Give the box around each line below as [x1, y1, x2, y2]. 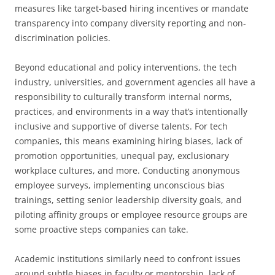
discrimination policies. [15, 32, 110, 44]
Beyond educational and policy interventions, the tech [15, 61, 237, 73]
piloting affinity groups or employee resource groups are [15, 209, 247, 220]
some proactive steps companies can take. [15, 223, 188, 235]
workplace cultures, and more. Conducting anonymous [15, 165, 240, 176]
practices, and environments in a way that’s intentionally [15, 106, 247, 117]
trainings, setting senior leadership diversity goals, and [15, 194, 242, 206]
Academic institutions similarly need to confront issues [15, 253, 241, 265]
